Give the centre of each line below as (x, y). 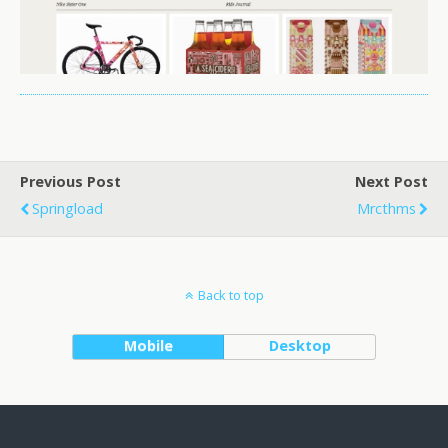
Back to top (230, 295)
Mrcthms (386, 209)
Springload (67, 209)
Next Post (391, 182)
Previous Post (70, 182)
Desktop (299, 346)
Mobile (148, 346)
